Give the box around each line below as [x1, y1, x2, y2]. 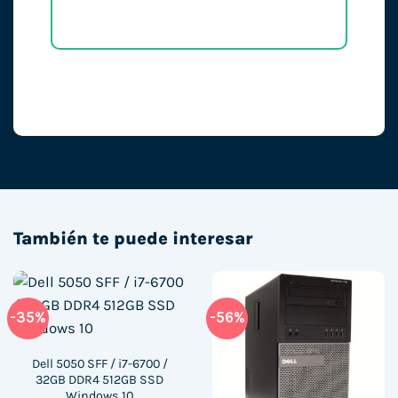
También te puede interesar [13, 227, 253, 249]
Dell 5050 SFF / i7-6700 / [31, 355, 168, 371]
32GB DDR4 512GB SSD [36, 371, 163, 387]
